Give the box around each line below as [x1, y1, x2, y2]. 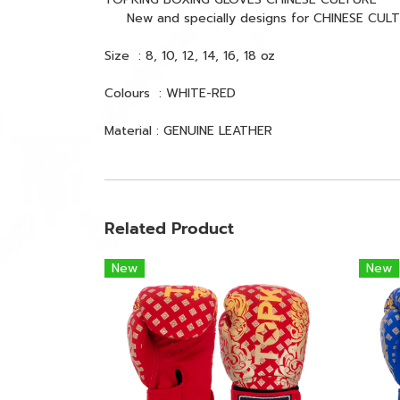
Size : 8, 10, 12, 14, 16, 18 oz [104, 46, 275, 65]
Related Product [104, 216, 234, 241]
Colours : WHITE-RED [104, 84, 236, 103]
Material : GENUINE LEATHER [104, 121, 272, 140]
